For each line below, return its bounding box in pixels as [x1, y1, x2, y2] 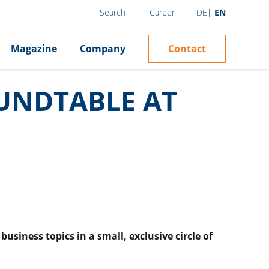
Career [150, 6, 175, 18]
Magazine [11, 42, 57, 56]
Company [80, 42, 125, 56]
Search [100, 7, 126, 19]
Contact [168, 41, 206, 55]
